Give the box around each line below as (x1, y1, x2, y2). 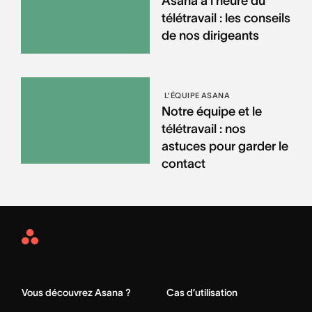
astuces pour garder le (161, 139, 288, 153)
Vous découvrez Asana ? (22, 286, 131, 298)
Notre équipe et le (161, 104, 262, 118)
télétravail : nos (161, 121, 246, 136)
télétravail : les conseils (161, 10, 290, 25)
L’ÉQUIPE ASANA (164, 91, 231, 100)
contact (161, 156, 205, 171)
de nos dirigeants (161, 28, 259, 42)
